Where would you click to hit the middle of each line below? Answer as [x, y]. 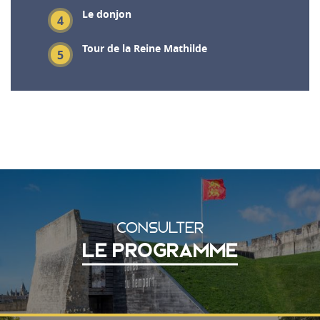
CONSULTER [160, 227]
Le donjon [107, 14]
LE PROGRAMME [160, 250]
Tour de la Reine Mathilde [145, 49]
